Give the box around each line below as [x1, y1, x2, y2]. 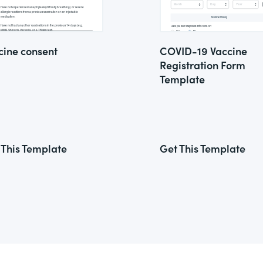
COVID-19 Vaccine [160, 43, 247, 58]
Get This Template [160, 141, 245, 156]
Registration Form [160, 58, 245, 72]
